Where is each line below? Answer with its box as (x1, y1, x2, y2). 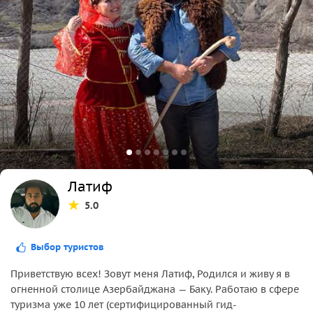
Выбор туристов (31, 240, 104, 253)
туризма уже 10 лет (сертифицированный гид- (10, 298, 237, 311)
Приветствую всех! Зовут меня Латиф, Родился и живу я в (10, 267, 290, 280)
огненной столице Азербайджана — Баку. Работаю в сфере (10, 282, 299, 296)
